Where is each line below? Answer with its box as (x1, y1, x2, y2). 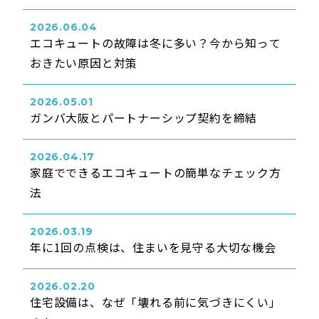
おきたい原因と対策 (30, 54, 138, 71)
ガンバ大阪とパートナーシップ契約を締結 (30, 109, 258, 126)
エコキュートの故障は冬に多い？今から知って (30, 34, 281, 51)
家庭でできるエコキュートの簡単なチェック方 (30, 164, 281, 181)
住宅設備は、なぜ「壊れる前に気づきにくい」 (30, 293, 281, 310)
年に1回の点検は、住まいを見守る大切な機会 (30, 239, 276, 256)
